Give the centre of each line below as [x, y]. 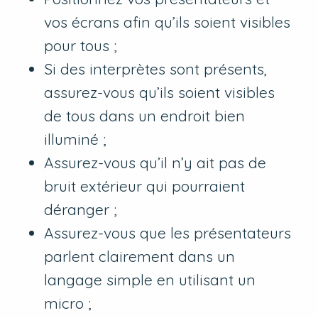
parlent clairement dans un [140, 257]
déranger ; [81, 210]
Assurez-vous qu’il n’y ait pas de [155, 163]
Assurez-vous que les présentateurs [168, 233]
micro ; [68, 303]
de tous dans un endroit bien [145, 116]
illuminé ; [76, 139]
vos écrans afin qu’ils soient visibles [168, 22]
